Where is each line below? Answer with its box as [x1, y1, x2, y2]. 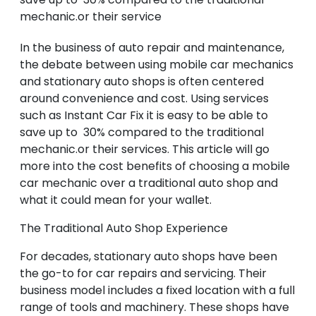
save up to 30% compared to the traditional [20, 124, 264, 141]
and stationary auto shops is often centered [20, 73, 264, 90]
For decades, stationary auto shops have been [20, 248, 277, 265]
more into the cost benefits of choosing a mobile [20, 158, 290, 175]
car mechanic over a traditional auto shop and [20, 175, 278, 192]
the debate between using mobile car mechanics [20, 56, 293, 73]
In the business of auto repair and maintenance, [20, 39, 284, 56]
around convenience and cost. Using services [20, 90, 269, 107]
